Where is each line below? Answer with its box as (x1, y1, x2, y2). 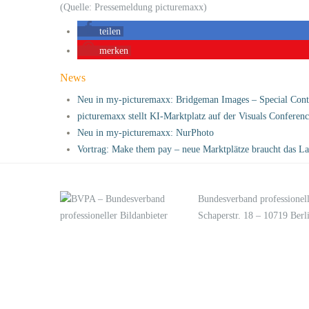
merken (99, 45, 128, 56)
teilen (99, 26, 121, 37)
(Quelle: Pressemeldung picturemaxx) (60, 1, 207, 12)
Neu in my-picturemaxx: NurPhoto (77, 127, 214, 138)
